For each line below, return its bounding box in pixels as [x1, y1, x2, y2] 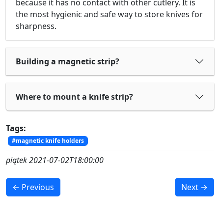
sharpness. [16, 21, 56, 32]
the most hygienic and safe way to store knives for [16, 9, 203, 20]
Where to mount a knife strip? [16, 91, 133, 103]
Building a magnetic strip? [16, 56, 119, 67]
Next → [181, 182, 208, 193]
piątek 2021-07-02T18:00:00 [6, 155, 104, 166]
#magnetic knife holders [11, 137, 84, 145]
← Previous [12, 182, 54, 193]
